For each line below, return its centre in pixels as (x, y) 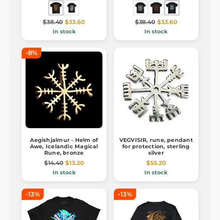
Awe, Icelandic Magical (64, 147)
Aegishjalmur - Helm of (64, 140)
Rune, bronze (64, 153)
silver (156, 153)
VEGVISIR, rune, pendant (156, 140)
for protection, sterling (156, 147)
